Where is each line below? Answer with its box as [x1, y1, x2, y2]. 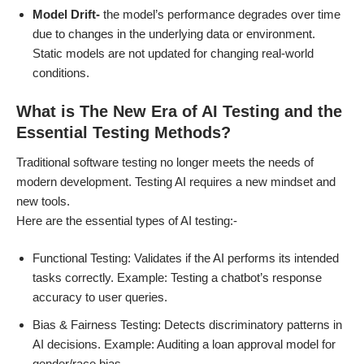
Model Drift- [32, 7, 100, 21]
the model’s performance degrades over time [100, 7, 340, 21]
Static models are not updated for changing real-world [32, 46, 314, 60]
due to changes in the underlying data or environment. [32, 27, 315, 41]
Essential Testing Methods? [16, 123, 231, 141]
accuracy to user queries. [32, 290, 167, 304]
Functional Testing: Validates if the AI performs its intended [32, 251, 339, 265]
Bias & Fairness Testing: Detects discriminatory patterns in [32, 318, 342, 331]
